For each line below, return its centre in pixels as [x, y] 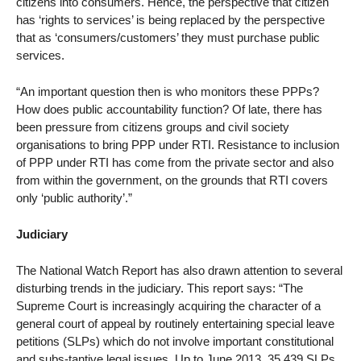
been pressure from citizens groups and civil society [153, 127]
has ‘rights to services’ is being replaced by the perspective [170, 20]
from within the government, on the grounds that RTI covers [172, 180]
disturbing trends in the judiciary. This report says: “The [160, 288]
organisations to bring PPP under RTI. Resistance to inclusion [178, 145]
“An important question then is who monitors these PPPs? [168, 92]
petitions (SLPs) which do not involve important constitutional [175, 341]
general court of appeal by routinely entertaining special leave [175, 323]
